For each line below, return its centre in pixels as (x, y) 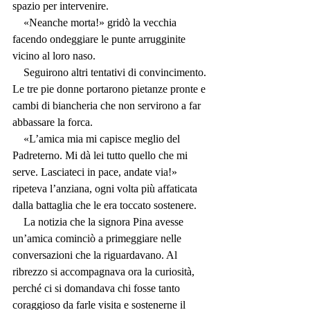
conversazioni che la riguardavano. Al (96, 255)
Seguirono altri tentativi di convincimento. (18, 73)
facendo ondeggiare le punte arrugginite (100, 39)
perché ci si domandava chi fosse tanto (98, 289)
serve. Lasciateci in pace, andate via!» (96, 172)
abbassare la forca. (53, 122)
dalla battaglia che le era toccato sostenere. (104, 206)
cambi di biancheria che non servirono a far (108, 106)
